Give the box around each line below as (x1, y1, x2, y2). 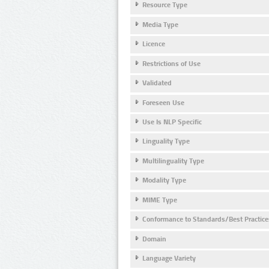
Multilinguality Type (142, 156, 204, 165)
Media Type (142, 20, 178, 29)
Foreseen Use (142, 98, 184, 107)
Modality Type (142, 176, 186, 185)
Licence (142, 40, 165, 49)
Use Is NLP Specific (142, 118, 202, 127)
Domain (142, 234, 166, 243)
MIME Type (142, 195, 177, 204)
